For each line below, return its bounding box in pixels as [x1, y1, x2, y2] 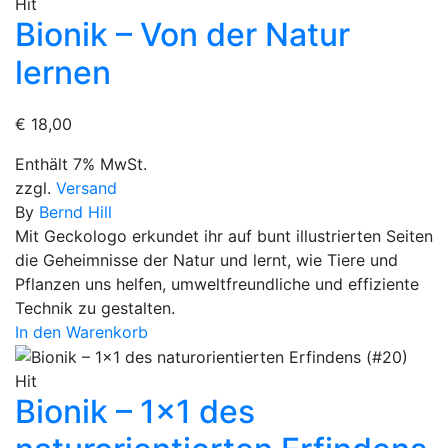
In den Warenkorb [15, 321, 148, 342]
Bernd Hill [39, 201, 112, 222]
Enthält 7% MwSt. [15, 153, 147, 174]
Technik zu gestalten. [15, 297, 175, 318]
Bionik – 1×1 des [15, 392, 255, 432]
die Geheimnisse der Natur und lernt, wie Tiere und [15, 249, 398, 270]
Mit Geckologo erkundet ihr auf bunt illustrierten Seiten [15, 225, 433, 246]
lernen [15, 52, 111, 92]
